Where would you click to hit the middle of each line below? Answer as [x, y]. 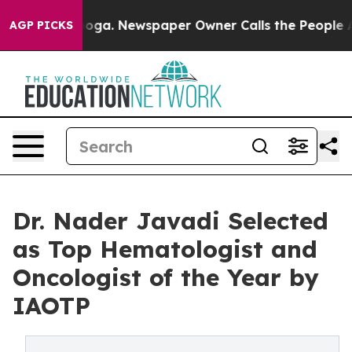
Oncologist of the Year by [166, 277]
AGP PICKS [41, 25]
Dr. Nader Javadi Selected [170, 221]
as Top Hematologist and [165, 249]
